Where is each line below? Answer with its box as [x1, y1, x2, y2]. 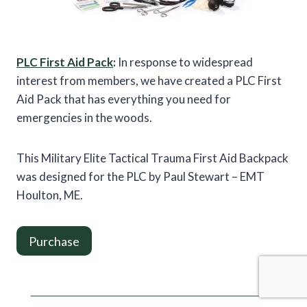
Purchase [29, 233, 79, 249]
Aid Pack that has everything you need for [16, 92, 231, 107]
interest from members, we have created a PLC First [16, 73, 282, 88]
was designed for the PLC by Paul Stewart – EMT [16, 169, 265, 184]
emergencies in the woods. [16, 110, 152, 125]
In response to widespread [118, 55, 253, 70]
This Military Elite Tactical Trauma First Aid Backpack [16, 151, 288, 166]
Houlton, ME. [16, 188, 83, 203]
